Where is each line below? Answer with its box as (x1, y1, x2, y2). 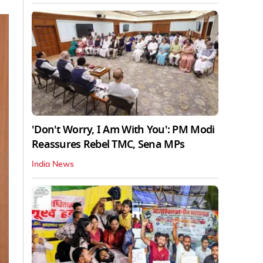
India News (32, 160, 74, 168)
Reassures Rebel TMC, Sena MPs (32, 136, 185, 152)
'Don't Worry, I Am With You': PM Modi (32, 122, 215, 137)
